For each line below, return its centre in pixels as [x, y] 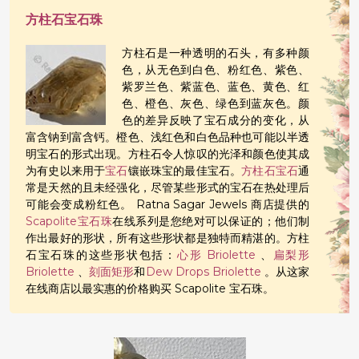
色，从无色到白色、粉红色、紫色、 [216, 70]
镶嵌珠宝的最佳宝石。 [185, 171]
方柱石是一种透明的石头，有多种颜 [216, 53]
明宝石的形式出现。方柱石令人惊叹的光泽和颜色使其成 [167, 154]
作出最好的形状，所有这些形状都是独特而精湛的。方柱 [167, 238]
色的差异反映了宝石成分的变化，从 [216, 120]
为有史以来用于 [66, 171]
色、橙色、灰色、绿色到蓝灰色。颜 [216, 103]
